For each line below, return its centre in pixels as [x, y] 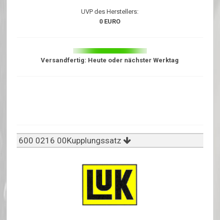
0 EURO [110, 22]
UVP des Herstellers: [110, 12]
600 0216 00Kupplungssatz [70, 141]
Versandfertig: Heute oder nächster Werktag [110, 60]
